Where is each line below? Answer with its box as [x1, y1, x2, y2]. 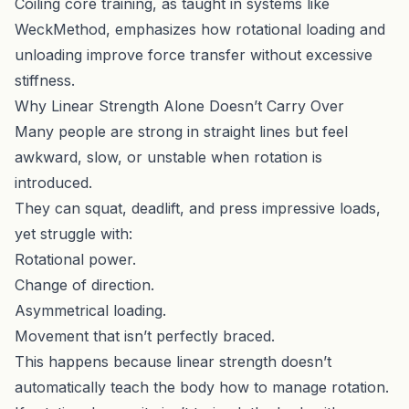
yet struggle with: [15, 224, 132, 243]
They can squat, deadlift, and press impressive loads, [15, 198, 381, 217]
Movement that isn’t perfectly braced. [15, 326, 275, 345]
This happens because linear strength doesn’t [15, 351, 331, 371]
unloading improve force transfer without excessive [15, 45, 372, 64]
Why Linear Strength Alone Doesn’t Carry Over [15, 96, 344, 115]
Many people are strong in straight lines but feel [15, 121, 348, 141]
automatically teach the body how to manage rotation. [15, 377, 389, 396]
